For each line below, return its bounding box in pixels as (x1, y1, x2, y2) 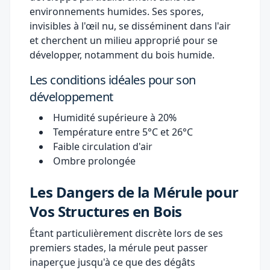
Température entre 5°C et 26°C (53, 125, 193, 139)
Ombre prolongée (53, 154, 136, 168)
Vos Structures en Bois (30, 201, 182, 221)
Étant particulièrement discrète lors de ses (30, 226, 223, 240)
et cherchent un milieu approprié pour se (30, 33, 218, 47)
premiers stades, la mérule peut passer (30, 240, 208, 254)
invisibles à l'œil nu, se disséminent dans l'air (30, 19, 231, 33)
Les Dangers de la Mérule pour (30, 181, 239, 202)
